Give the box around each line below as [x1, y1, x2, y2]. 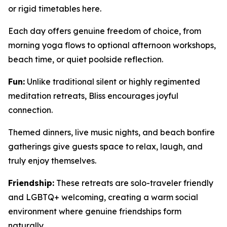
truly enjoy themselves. [8, 156, 96, 166]
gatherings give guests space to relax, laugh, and [8, 141, 203, 152]
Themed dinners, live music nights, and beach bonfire [8, 127, 215, 137]
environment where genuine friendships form [8, 206, 181, 216]
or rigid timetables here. [8, 4, 101, 14]
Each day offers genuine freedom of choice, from [8, 26, 201, 36]
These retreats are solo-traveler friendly [54, 178, 213, 188]
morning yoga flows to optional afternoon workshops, [8, 40, 216, 50]
